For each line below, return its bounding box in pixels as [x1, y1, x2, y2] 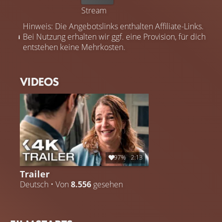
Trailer [20, 167, 50, 180]
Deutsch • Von [20, 178, 71, 190]
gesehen [91, 178, 123, 190]
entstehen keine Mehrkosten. [23, 41, 125, 53]
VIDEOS [20, 73, 59, 89]
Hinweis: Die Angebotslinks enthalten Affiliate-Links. [23, 20, 204, 32]
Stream [81, 4, 107, 16]
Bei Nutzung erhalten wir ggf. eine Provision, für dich [23, 31, 206, 42]
